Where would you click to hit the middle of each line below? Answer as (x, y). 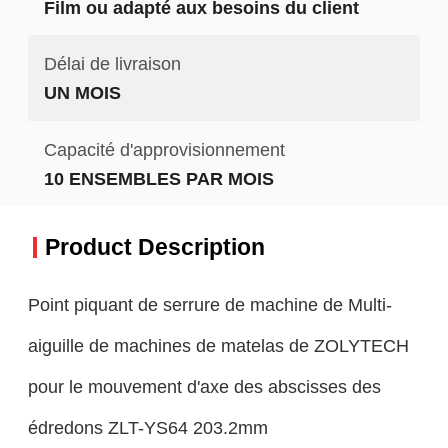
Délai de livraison (112, 64)
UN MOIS (82, 93)
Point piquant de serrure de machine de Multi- (209, 304)
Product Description (154, 247)
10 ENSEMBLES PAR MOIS (158, 178)
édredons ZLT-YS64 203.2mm (147, 427)
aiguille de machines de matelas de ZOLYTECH (218, 345)
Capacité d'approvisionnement (164, 149)
